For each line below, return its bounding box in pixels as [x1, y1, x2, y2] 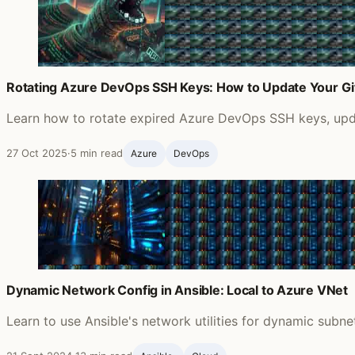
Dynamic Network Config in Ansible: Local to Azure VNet [6, 282, 348, 299]
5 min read [71, 147, 123, 160]
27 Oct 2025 [6, 147, 67, 160]
